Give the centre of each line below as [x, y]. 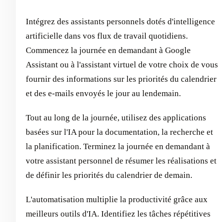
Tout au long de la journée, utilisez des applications [116, 118]
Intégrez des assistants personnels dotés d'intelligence [120, 22]
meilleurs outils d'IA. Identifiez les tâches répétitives [118, 214]
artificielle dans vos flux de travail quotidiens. [107, 36]
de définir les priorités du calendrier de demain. [109, 175]
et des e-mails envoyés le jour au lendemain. [103, 94]
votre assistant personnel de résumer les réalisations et [121, 161]
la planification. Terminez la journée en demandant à [118, 147]
